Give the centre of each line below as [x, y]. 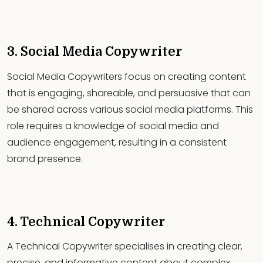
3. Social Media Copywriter [95, 52]
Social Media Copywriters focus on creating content [127, 76]
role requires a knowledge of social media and [113, 126]
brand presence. [45, 159]
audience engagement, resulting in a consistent [117, 142]
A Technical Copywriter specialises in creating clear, [125, 247]
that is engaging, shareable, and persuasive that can [129, 93]
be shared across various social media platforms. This [130, 109]
